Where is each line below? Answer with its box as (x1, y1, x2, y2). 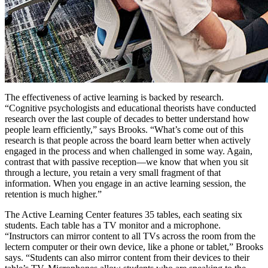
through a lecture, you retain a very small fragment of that (5, 167, 221, 178)
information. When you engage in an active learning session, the (5, 178, 246, 188)
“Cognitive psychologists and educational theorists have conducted (5, 102, 256, 113)
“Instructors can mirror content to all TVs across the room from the (5, 230, 255, 241)
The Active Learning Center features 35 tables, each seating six (5, 209, 242, 220)
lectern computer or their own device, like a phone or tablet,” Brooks (5, 241, 263, 252)
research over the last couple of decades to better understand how (5, 113, 249, 124)
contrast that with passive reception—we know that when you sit (5, 156, 248, 167)
